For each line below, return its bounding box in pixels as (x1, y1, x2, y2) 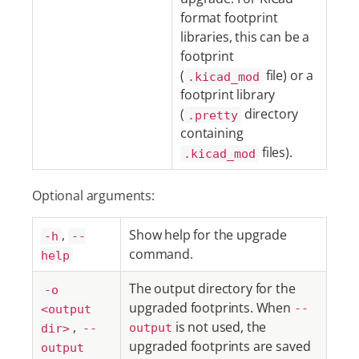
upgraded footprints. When (129, 299, 294, 317)
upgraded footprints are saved (129, 337, 311, 355)
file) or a (262, 67, 314, 84)
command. (129, 245, 193, 263)
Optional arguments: (32, 187, 155, 204)
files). (259, 143, 292, 161)
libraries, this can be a (180, 28, 310, 46)
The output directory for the (129, 280, 296, 297)
